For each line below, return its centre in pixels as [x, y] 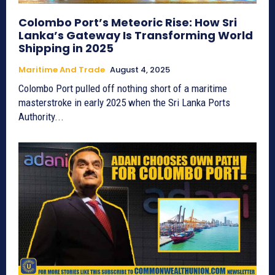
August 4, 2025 [140, 69]
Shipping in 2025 [66, 48]
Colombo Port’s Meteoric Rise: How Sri [128, 22]
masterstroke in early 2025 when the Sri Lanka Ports [124, 102]
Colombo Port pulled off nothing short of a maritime [123, 88]
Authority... [41, 116]
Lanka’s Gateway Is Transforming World [136, 35]
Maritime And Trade [62, 69]
